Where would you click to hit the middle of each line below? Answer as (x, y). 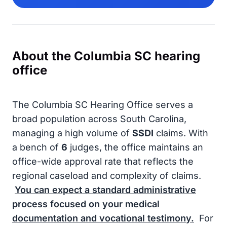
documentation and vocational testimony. (103, 218)
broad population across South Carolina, (99, 119)
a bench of (37, 147)
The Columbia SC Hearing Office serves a (103, 105)
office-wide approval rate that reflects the (103, 161)
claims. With (181, 133)
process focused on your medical (86, 204)
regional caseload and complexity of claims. (107, 176)
